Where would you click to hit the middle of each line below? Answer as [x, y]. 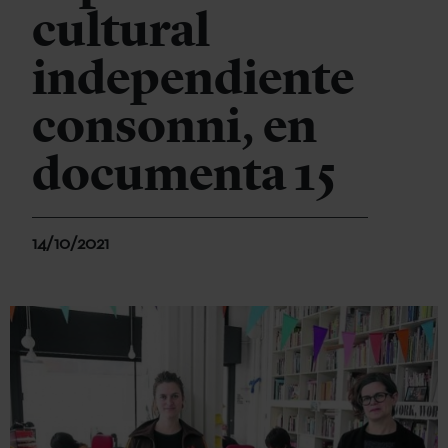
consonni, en [174, 126]
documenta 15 [184, 174]
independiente [193, 78]
